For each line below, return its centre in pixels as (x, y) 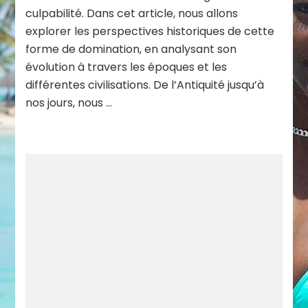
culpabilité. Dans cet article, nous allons (132, 14)
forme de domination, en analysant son (131, 49)
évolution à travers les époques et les (126, 67)
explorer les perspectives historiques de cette (150, 32)
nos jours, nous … (69, 103)
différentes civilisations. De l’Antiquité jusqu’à (145, 85)
